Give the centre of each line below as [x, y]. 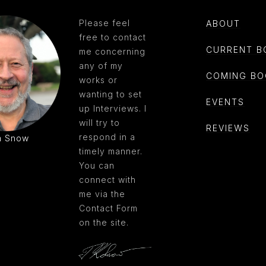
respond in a [107, 137]
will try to [99, 123]
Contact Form [108, 208]
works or [98, 80]
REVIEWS [228, 128]
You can [97, 165]
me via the [102, 194]
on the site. [104, 222]
